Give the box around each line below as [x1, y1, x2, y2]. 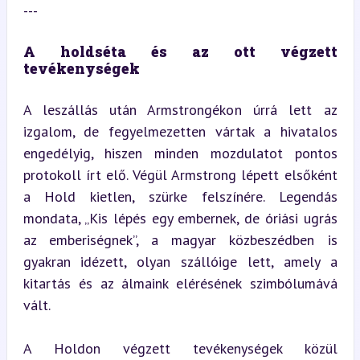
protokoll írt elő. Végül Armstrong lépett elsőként [22, 166, 337, 184]
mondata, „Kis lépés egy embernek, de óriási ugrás [22, 209, 337, 227]
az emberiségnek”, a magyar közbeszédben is [22, 231, 337, 249]
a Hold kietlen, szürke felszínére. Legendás [22, 187, 337, 206]
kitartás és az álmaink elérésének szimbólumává [22, 274, 337, 292]
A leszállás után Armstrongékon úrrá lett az [22, 100, 337, 119]
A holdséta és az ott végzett [22, 42, 337, 61]
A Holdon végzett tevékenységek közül [22, 339, 337, 358]
